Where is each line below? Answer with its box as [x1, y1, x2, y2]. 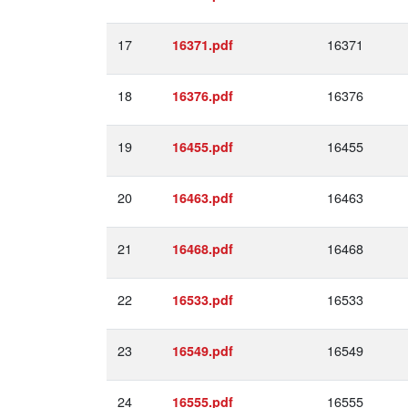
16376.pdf [172, 87, 233, 105]
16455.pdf [172, 138, 233, 156]
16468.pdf [172, 240, 233, 258]
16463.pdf [172, 189, 233, 207]
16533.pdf [172, 291, 233, 309]
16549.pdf [172, 342, 233, 360]
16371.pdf [172, 36, 233, 54]
